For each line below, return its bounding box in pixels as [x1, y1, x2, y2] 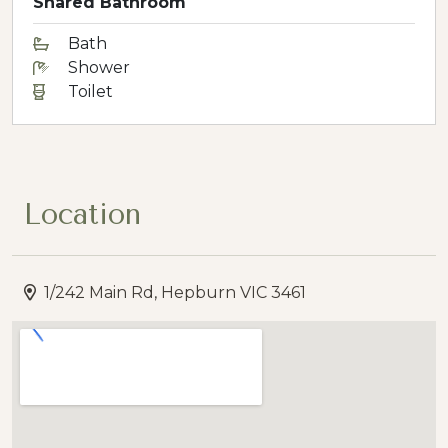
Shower [68, 58, 130, 77]
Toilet [68, 82, 113, 101]
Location [24, 197, 141, 231]
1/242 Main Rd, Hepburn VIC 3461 [44, 283, 306, 302]
